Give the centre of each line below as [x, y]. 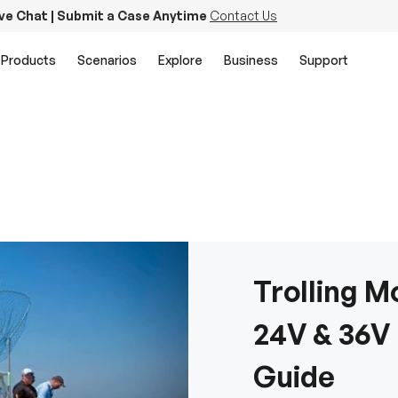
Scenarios [107, 60]
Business [251, 60]
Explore [180, 60]
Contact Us [243, 16]
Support [324, 60]
